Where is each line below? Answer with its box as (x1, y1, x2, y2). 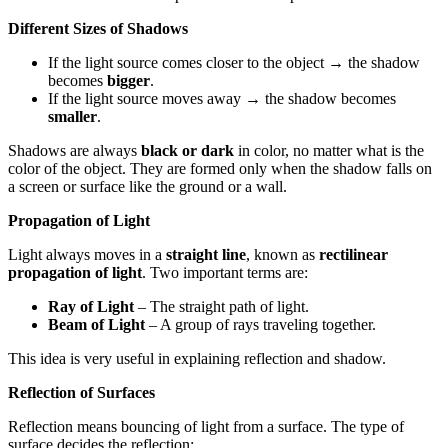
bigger (107, 72, 150, 90)
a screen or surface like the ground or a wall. (8, 178, 287, 196)
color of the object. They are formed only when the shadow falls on (8, 160, 432, 178)
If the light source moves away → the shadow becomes (48, 90, 396, 108)
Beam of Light (48, 316, 145, 334)
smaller (48, 108, 97, 126)
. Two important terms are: (142, 264, 308, 282)
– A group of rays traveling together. (145, 316, 376, 334)
